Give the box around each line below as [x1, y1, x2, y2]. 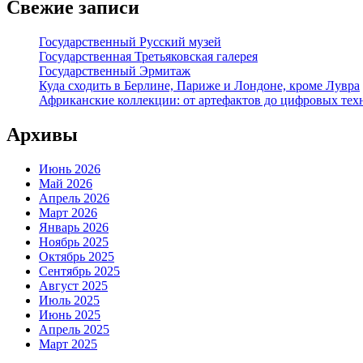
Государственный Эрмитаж [39, 63, 190, 78]
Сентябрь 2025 [39, 263, 120, 278]
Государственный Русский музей [39, 34, 221, 49]
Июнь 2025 [39, 307, 100, 322]
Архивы [6, 123, 78, 145]
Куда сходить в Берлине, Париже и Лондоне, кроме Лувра [39, 78, 360, 92]
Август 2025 [39, 278, 108, 293]
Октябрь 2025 [39, 249, 114, 263]
